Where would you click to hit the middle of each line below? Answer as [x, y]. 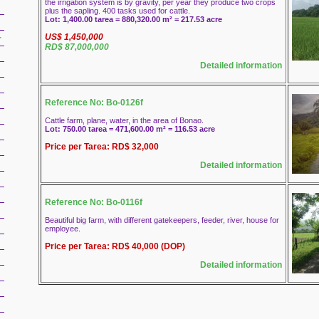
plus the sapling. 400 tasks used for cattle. [117, 11]
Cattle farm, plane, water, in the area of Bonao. [124, 120]
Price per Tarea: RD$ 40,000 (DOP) [115, 246]
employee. [63, 229]
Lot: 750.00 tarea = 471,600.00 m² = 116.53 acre [130, 129]
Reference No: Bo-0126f [94, 103]
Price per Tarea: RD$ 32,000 [102, 147]
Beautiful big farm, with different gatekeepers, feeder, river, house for [162, 220]
